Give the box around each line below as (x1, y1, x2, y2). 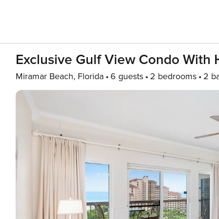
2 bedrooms (150, 71, 197, 82)
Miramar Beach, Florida (16, 71, 104, 82)
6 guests (110, 71, 143, 82)
